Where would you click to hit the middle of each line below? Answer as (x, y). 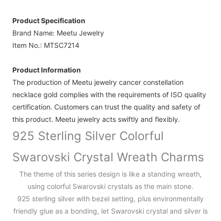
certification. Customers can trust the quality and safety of (106, 107)
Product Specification (49, 21)
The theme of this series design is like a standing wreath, (110, 174)
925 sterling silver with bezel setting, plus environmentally (110, 199)
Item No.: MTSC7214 (46, 45)
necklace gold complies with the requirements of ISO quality (109, 95)
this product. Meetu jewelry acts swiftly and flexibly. (96, 119)
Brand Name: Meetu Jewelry (58, 33)
